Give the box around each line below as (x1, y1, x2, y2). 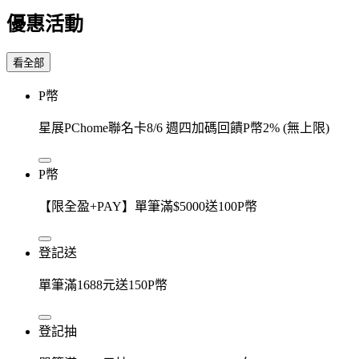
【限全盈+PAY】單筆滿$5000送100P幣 (38, 199, 257, 213)
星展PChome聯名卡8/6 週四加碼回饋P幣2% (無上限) (38, 120, 329, 135)
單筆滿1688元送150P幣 (38, 277, 167, 292)
